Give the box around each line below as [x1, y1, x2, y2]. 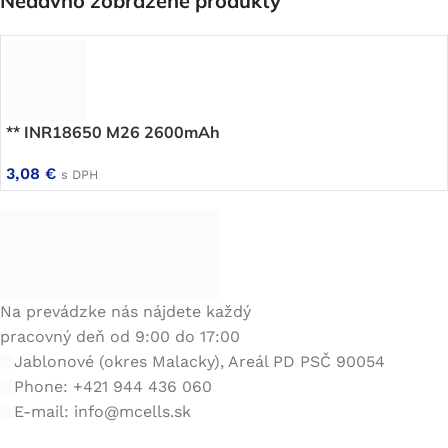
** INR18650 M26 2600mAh [6, 122, 220, 143]
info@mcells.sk [74, 402, 191, 422]
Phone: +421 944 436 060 [14, 377, 212, 397]
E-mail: [14, 402, 74, 422]
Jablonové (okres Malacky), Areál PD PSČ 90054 [14, 352, 385, 372]
